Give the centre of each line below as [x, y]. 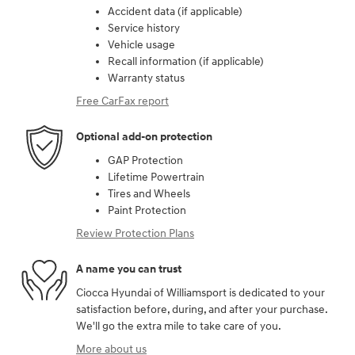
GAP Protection [145, 160]
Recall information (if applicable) [186, 61]
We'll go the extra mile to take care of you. [179, 326]
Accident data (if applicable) [175, 11]
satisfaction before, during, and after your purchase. [202, 309]
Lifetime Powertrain [156, 177]
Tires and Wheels [149, 193]
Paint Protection [147, 210]
